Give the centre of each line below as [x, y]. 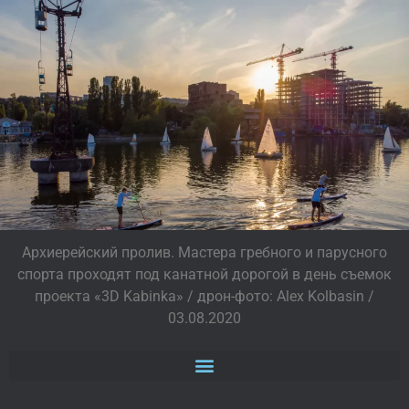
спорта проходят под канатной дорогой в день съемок [204, 274]
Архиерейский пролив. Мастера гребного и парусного [204, 252]
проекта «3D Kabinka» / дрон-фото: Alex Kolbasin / [204, 296]
